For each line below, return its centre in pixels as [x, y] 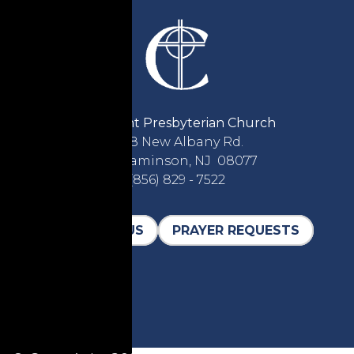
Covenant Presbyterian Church [177, 122]
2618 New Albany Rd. [177, 141]
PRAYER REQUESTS [236, 230]
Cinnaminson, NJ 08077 [177, 160]
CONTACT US [99, 230]
